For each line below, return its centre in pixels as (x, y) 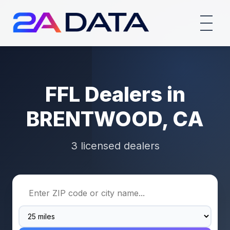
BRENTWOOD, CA (115, 119)
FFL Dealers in (115, 94)
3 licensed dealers (115, 146)
